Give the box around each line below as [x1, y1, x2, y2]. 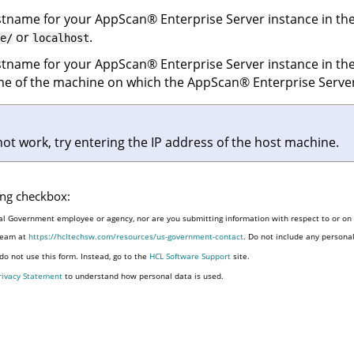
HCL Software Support [149, 250, 231, 262]
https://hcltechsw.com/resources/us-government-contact [28, 230, 243, 242]
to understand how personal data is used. [62, 269, 224, 281]
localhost [32, 31, 89, 44]
